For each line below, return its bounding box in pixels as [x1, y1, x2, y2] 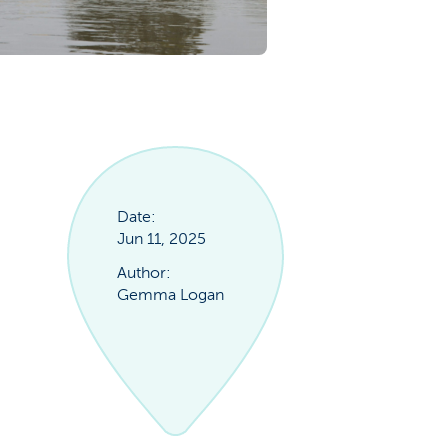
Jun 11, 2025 [116, 230, 206, 248]
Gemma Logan [116, 286, 224, 304]
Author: [116, 264, 171, 282]
